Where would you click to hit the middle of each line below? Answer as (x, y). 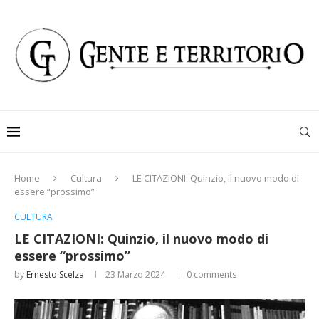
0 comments (211, 275)
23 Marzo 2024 (135, 275)
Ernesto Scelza (55, 275)
